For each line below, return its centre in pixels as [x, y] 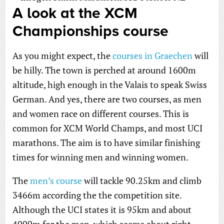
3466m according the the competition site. [97, 195]
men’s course [56, 180]
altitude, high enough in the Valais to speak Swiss [109, 84]
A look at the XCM [75, 13]
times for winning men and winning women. [100, 157]
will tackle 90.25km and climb [141, 180]
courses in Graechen [152, 55]
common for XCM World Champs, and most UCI [107, 128]
